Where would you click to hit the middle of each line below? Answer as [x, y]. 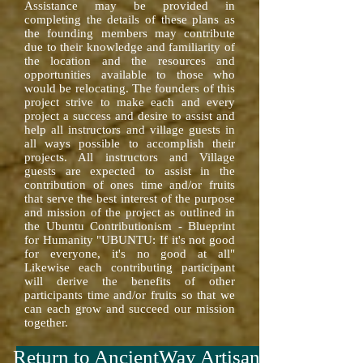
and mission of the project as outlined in [130, 212]
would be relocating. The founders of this [130, 88]
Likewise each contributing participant [130, 267]
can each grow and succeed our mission [130, 309]
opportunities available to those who [130, 75]
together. [46, 322]
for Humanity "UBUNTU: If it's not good [130, 240]
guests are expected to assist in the [130, 171]
